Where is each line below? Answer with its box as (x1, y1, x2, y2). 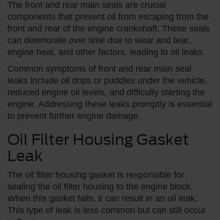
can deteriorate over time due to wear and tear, (7, 35, 191, 45)
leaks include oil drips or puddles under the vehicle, (7, 75, 207, 85)
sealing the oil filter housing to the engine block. (7, 181, 193, 192)
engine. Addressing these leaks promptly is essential (7, 99, 212, 109)
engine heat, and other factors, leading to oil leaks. (7, 47, 205, 57)
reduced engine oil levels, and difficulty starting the (7, 87, 205, 97)
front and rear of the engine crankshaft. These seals (7, 23, 210, 33)
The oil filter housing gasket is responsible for (7, 169, 184, 180)
